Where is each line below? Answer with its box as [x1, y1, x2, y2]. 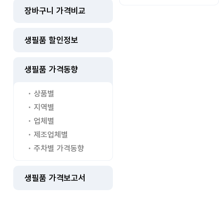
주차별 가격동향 [33, 144, 84, 153]
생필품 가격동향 [24, 65, 79, 74]
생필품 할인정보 [24, 35, 79, 45]
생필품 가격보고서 [24, 173, 86, 183]
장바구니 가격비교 [24, 6, 86, 16]
